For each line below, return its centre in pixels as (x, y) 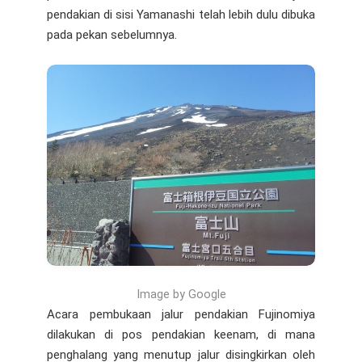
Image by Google (181, 294)
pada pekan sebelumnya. (112, 34)
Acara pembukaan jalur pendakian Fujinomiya (181, 314)
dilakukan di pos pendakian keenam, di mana (181, 334)
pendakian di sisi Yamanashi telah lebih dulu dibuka (181, 14)
